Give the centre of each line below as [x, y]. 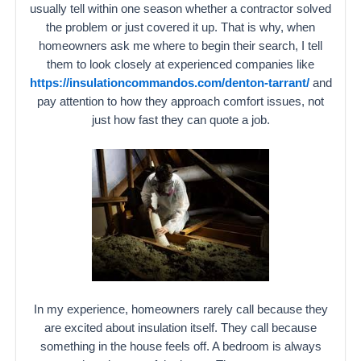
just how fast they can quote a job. [180, 120]
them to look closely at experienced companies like [180, 65]
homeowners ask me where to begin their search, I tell [180, 46]
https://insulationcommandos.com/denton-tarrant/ [169, 83]
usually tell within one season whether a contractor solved [180, 9]
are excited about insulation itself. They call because [180, 328]
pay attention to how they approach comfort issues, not [180, 102]
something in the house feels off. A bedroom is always [180, 346]
